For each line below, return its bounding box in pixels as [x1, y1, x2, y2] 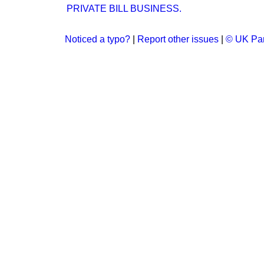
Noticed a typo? [65, 34, 130, 44]
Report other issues [137, 34, 219, 44]
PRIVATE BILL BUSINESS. [67, 4, 181, 14]
